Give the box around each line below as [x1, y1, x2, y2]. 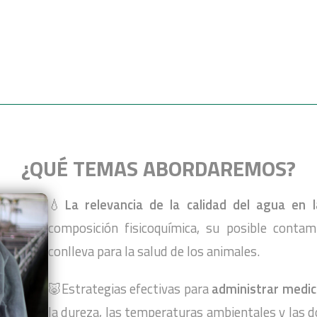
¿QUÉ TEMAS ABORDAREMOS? [21, 152, 296, 185]
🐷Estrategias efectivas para [47, 279, 212, 299]
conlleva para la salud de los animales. [47, 241, 260, 262]
